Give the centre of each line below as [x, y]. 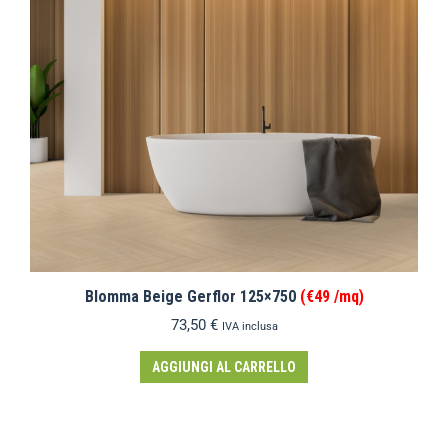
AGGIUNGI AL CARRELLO [224, 367]
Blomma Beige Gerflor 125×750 [192, 296]
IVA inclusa [249, 326]
